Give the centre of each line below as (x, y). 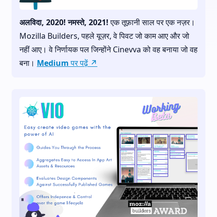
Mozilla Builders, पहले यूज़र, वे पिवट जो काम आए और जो (104, 36)
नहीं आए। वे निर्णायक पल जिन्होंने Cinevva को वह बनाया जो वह (108, 49)
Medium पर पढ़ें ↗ (67, 63)
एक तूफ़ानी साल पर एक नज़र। (152, 22)
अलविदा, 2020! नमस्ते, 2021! (64, 22)
